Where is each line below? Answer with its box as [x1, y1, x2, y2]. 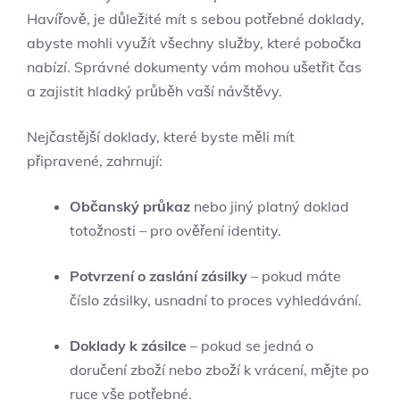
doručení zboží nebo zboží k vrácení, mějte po [70, 361, 369, 379]
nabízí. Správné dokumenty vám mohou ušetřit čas [27, 58, 362, 77]
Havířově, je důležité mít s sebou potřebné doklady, [27, 10, 364, 29]
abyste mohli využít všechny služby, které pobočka [27, 34, 362, 53]
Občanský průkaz [70, 197, 190, 216]
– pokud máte [247, 267, 341, 286]
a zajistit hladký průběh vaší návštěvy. [27, 82, 282, 101]
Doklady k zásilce [70, 337, 187, 355]
